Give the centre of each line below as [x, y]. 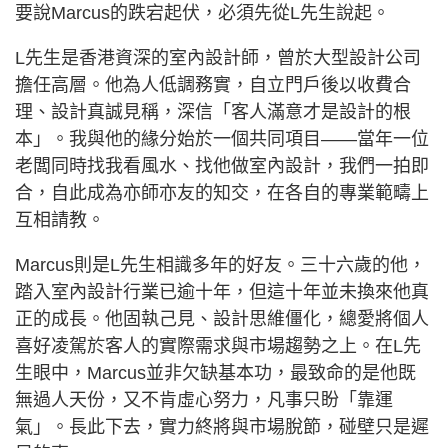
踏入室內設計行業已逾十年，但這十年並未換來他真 [222, 291]
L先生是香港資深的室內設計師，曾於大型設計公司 [218, 57]
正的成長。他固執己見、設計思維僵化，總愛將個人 [222, 318]
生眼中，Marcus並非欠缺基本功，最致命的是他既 [215, 372]
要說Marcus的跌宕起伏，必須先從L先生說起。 [202, 12]
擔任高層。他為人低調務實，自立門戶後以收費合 [213, 84]
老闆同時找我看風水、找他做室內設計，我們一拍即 [222, 165]
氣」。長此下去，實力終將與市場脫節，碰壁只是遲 [222, 426]
